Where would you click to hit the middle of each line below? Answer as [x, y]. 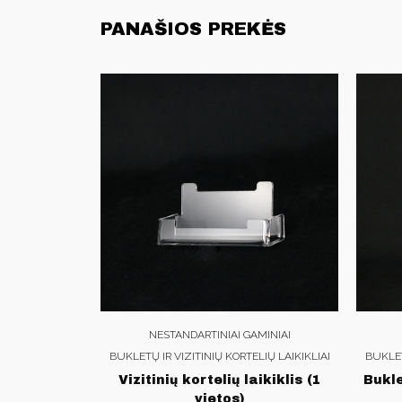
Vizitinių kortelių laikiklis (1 [219, 380]
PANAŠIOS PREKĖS [193, 28]
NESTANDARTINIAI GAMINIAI [219, 334]
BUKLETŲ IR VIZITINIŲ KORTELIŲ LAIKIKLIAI [219, 356]
